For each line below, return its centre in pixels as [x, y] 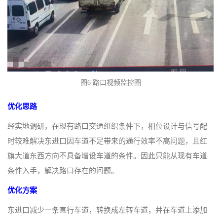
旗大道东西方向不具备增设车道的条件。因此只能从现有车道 [107, 156]
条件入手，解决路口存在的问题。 [63, 171]
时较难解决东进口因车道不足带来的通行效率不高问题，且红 [107, 141]
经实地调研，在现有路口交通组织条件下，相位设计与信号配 [107, 127]
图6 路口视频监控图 [110, 83]
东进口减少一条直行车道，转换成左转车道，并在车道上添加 [107, 210]
